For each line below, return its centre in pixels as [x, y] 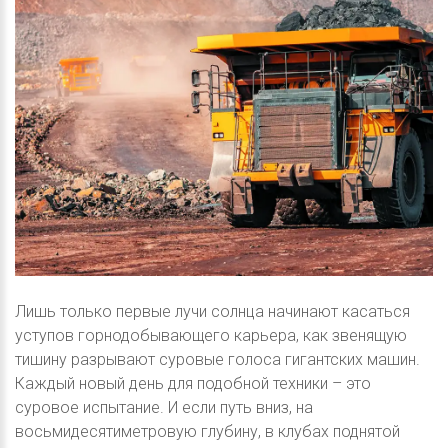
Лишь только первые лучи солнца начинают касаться [212, 311]
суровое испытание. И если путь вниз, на [164, 407]
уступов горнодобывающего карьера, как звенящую [211, 335]
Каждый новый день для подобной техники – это [193, 383]
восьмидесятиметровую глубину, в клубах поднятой [207, 431]
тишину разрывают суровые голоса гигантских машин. [217, 359]
